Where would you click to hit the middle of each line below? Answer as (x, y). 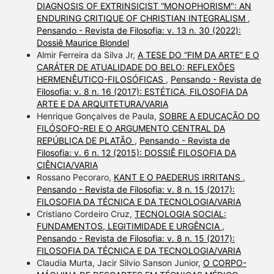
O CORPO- (224, 262)
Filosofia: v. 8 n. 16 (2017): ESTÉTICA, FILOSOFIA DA (142, 91)
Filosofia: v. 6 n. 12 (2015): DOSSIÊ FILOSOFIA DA (136, 152)
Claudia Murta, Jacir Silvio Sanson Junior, (120, 262)
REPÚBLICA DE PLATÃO (85, 140)
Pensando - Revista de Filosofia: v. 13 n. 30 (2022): (139, 30)
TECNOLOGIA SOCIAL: (180, 213)
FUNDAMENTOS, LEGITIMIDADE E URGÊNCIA (129, 226)
